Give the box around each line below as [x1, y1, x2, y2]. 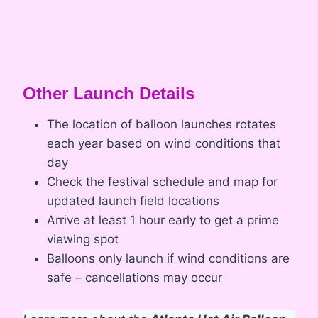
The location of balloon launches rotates [47, 117, 276, 132]
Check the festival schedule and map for [47, 175, 278, 190]
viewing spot [47, 232, 119, 247]
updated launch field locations [47, 194, 219, 209]
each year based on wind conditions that [47, 136, 280, 151]
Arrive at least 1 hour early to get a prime [47, 213, 279, 228]
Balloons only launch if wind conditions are [47, 251, 290, 266]
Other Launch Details [23, 84, 194, 104]
